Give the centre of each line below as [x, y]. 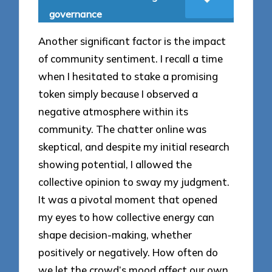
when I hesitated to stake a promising [128, 76]
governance [76, 14]
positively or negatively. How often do [128, 253]
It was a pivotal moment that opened [128, 200]
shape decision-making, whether [115, 235]
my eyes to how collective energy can [127, 217]
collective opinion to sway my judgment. [134, 182]
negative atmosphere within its [114, 112]
